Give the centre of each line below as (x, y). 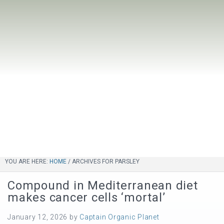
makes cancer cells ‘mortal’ (86, 197)
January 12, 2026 (37, 217)
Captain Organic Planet (119, 217)
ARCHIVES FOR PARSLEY (105, 161)
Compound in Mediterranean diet (103, 185)
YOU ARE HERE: (27, 161)
